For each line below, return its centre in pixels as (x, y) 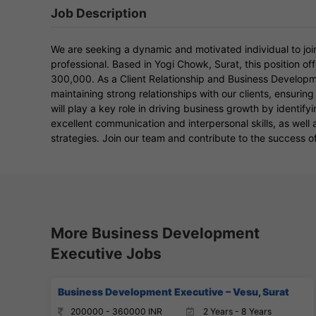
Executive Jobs (106, 253)
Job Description (99, 13)
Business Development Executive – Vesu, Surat (174, 291)
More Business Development (155, 233)
